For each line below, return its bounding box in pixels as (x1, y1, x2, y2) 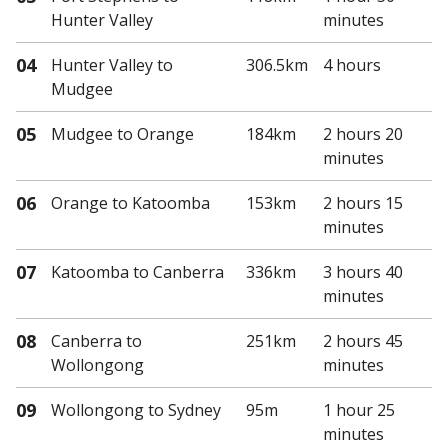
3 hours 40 (323, 260, 403, 283)
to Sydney (144, 398, 221, 421)
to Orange (113, 122, 194, 145)
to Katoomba (108, 191, 210, 214)
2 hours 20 (323, 122, 403, 145)
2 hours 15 (323, 191, 403, 214)
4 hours (323, 53, 381, 76)
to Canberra (129, 260, 224, 283)
